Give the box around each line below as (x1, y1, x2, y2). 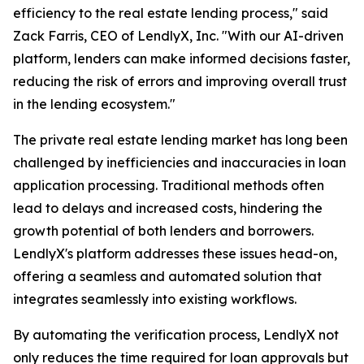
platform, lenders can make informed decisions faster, (13, 50, 350, 67)
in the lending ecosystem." (13, 96, 175, 113)
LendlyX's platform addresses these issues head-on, (13, 245, 337, 262)
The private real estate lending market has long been (13, 132, 348, 149)
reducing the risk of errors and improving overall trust (13, 73, 347, 90)
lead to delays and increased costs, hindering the (13, 200, 323, 217)
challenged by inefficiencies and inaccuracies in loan (13, 154, 346, 171)
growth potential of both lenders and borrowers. (13, 223, 314, 240)
